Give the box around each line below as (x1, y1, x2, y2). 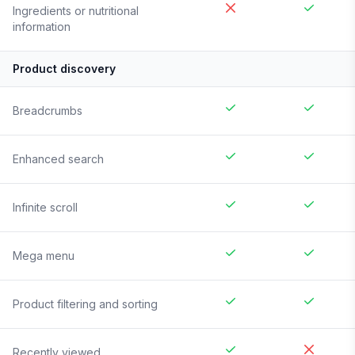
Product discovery (13, 62, 116, 76)
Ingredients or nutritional (13, 4, 139, 18)
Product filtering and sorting (13, 297, 158, 311)
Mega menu (13, 249, 74, 263)
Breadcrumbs (13, 104, 82, 118)
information (13, 20, 71, 34)
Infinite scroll (13, 200, 78, 215)
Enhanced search (13, 152, 104, 166)
